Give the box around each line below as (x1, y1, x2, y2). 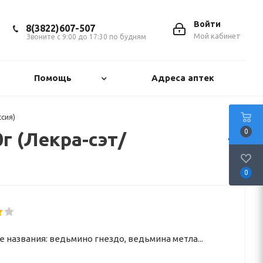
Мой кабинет (194, 32, 241, 40)
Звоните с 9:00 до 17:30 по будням (26, 33, 146, 41)
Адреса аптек (151, 73, 214, 83)
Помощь (34, 73, 72, 83)
